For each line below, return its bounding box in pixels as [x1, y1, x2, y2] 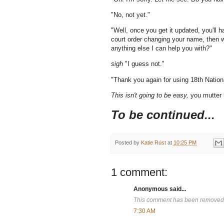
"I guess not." [123, 60, 164, 68]
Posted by [115, 139, 141, 146]
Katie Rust [141, 139, 166, 146]
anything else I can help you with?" [111, 44, 212, 52]
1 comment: [111, 166, 167, 179]
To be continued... [111, 108, 215, 121]
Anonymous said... [133, 185, 186, 193]
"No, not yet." [111, 11, 150, 19]
